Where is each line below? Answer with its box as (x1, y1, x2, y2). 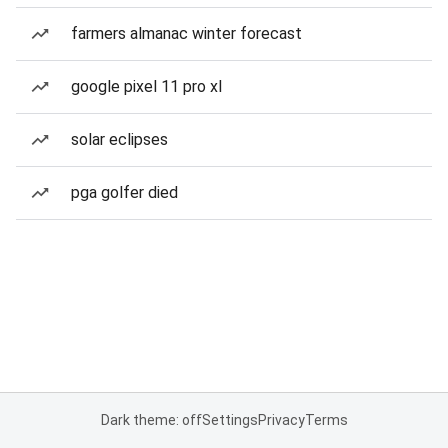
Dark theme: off (100, 412, 202, 428)
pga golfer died (71, 183, 178, 202)
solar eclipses (71, 130, 168, 149)
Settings (201, 412, 258, 428)
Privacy (257, 412, 305, 428)
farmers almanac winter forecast (71, 24, 302, 43)
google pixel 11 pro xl (71, 77, 222, 96)
